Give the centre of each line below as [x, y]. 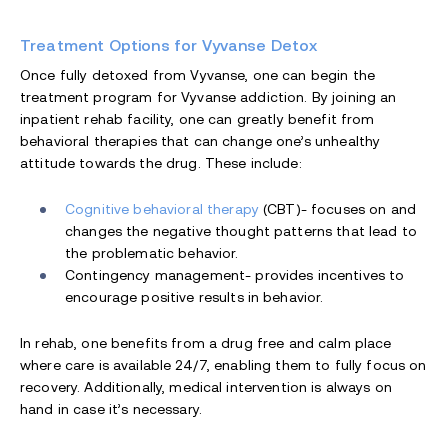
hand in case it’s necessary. [111, 409]
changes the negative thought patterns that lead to [241, 231]
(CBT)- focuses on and [337, 209]
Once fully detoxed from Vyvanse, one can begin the [198, 75]
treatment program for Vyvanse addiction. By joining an [208, 97]
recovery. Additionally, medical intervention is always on [206, 387]
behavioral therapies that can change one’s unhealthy [200, 141]
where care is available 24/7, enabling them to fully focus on [223, 365]
